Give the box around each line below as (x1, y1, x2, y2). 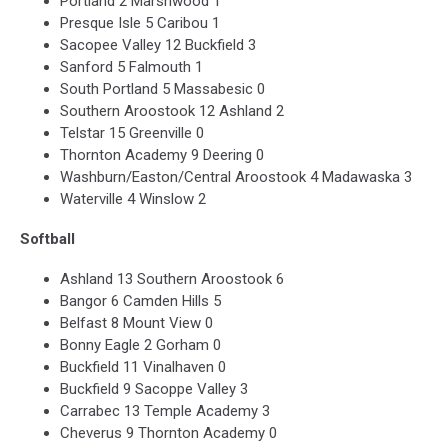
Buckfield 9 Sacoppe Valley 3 (60, 380, 248, 399)
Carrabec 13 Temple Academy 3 (60, 402, 270, 421)
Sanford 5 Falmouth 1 (60, 58, 203, 77)
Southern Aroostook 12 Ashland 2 (60, 102, 284, 121)
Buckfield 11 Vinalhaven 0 (60, 358, 226, 377)
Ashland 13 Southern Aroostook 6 (60, 270, 284, 289)
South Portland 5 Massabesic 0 (60, 80, 265, 99)
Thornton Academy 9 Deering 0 (60, 146, 264, 165)
